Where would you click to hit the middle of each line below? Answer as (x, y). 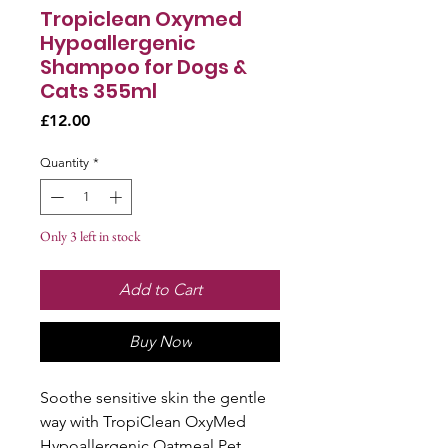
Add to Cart (160, 289)
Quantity (64, 162)
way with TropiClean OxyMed (143, 421)
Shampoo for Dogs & (143, 67)
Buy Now (160, 341)
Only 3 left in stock (90, 235)
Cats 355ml (98, 91)
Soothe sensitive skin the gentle (153, 397)
